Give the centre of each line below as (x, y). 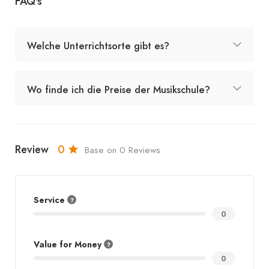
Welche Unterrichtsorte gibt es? (98, 46)
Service (50, 201)
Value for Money (69, 245)
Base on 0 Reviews (122, 150)
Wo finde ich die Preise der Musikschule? (119, 90)
